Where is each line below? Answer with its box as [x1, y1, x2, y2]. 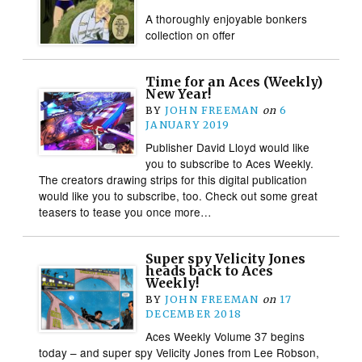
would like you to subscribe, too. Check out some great [39, 187, 318, 204]
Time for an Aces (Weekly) [145, 74, 323, 90]
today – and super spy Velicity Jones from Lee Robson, [39, 343, 320, 360]
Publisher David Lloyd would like [145, 138, 310, 155]
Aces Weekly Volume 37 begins [145, 327, 305, 344]
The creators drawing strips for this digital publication [39, 170, 308, 187]
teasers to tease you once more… [39, 203, 213, 220]
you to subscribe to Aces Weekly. [145, 154, 314, 171]
